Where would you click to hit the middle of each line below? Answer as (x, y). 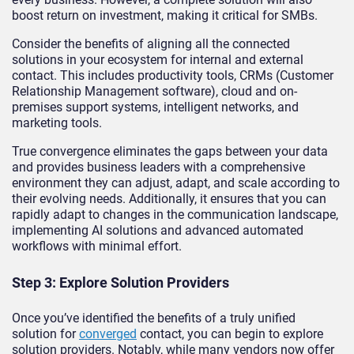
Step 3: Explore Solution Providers (121, 282)
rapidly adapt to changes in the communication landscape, (175, 214)
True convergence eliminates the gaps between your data (170, 151)
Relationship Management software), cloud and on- (154, 91)
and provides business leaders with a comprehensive (158, 167)
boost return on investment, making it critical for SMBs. (165, 15)
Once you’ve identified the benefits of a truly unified (154, 318)
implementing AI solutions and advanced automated (158, 230)
